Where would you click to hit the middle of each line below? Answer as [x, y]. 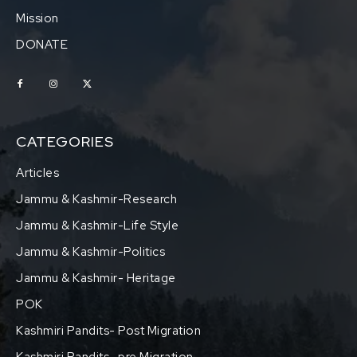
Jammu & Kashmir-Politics [90, 251]
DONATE [42, 44]
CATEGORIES [65, 141]
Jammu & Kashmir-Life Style [97, 225]
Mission [37, 18]
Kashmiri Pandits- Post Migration [108, 330]
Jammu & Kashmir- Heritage [96, 278]
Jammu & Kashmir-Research [96, 199]
